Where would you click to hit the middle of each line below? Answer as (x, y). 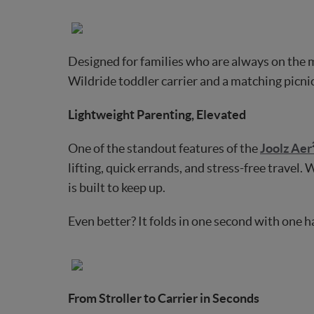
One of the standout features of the (164, 149)
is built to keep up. (117, 188)
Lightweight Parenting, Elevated (157, 115)
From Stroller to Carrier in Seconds (164, 299)
